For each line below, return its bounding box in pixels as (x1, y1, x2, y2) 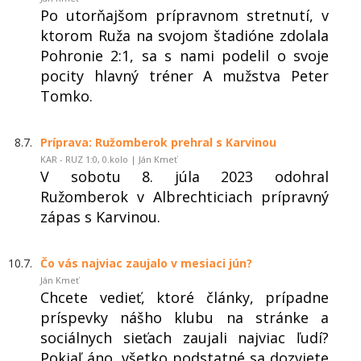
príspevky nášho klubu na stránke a (40, 307, 329, 327)
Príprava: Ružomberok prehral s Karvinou (40, 134, 276, 150)
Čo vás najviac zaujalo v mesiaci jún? (40, 255, 252, 271)
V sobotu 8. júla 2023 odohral (40, 166, 329, 186)
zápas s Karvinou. (40, 206, 160, 226)
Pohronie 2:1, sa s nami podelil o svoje (40, 45, 329, 65)
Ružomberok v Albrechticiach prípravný (40, 186, 329, 206)
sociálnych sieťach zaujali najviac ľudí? (40, 327, 329, 347)
